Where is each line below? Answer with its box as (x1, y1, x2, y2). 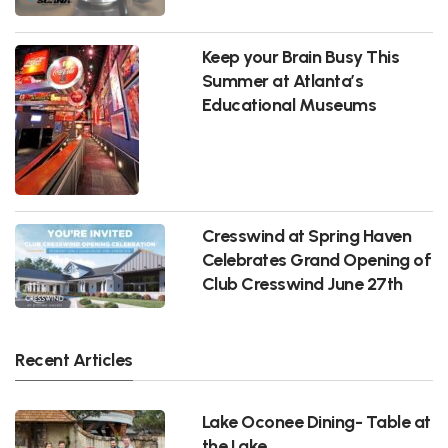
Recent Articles (15, 348, 133, 370)
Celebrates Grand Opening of (201, 248, 432, 270)
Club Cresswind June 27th (201, 272, 403, 294)
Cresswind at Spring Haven (201, 224, 412, 246)
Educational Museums (201, 93, 377, 115)
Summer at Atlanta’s (201, 69, 364, 91)
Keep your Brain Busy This (201, 45, 400, 67)
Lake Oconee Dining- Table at (201, 410, 431, 432)
